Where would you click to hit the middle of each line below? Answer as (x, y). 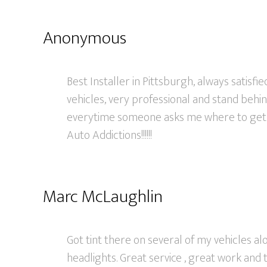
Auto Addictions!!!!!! (109, 135)
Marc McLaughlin (103, 197)
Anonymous (85, 38)
